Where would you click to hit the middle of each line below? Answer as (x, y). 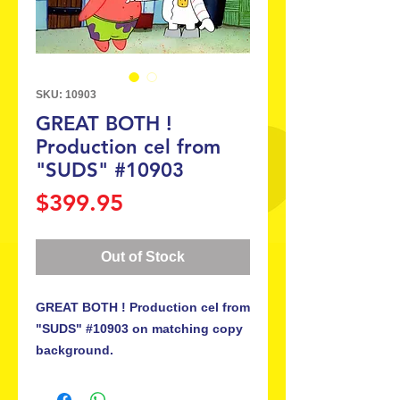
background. (75, 350)
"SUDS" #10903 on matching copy (139, 329)
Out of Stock (143, 257)
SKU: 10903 (66, 95)
